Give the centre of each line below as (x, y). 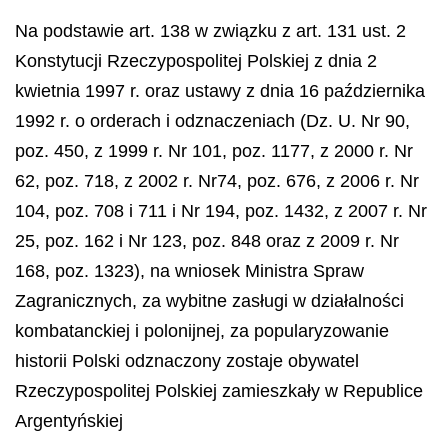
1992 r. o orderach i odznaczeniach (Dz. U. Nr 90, (212, 121)
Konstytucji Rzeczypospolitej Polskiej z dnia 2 (196, 61)
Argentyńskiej (69, 421)
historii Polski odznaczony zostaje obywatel (187, 361)
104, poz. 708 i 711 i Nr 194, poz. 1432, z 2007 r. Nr (221, 211)
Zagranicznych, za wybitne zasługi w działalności (209, 301)
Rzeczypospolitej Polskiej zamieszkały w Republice (219, 391)
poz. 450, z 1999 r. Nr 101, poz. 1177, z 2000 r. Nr (214, 151)
